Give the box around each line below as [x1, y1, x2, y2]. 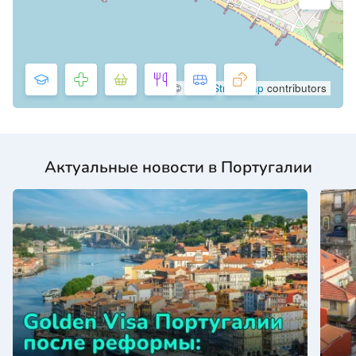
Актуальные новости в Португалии [44, 157, 312, 179]
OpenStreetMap [184, 80, 264, 96]
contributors [264, 80, 327, 96]
